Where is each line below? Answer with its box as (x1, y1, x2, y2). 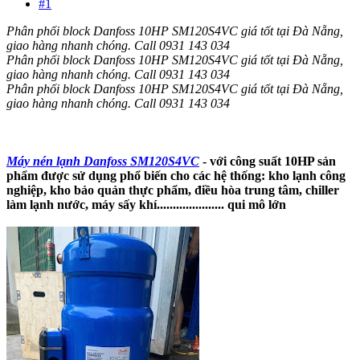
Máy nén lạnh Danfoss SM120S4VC (6, 153, 199, 168)
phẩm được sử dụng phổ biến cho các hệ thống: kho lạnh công (6, 168, 346, 182)
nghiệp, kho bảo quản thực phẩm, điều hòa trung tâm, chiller (6, 182, 339, 197)
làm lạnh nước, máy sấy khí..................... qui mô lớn (6, 197, 286, 211)
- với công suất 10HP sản (199, 153, 336, 168)
